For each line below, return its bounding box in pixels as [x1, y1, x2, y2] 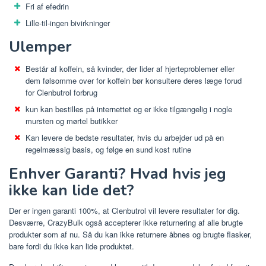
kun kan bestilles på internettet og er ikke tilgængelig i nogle [26, 103, 232, 115]
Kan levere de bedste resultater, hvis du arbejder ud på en [26, 132, 224, 144]
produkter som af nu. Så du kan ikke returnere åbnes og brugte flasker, [9, 228, 252, 240]
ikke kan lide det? [9, 179, 134, 201]
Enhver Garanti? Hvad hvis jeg [9, 163, 226, 184]
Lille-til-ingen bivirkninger [26, 17, 110, 28]
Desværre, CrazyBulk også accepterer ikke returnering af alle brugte [9, 216, 243, 228]
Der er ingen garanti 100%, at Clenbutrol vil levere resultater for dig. [9, 204, 240, 216]
